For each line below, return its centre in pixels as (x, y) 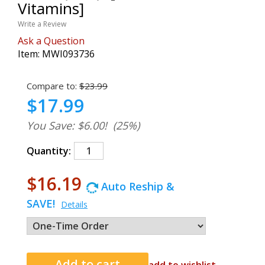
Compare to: (52, 86)
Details (74, 204)
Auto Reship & (136, 186)
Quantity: (49, 151)
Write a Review (42, 24)
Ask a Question (51, 41)
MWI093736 (68, 54)
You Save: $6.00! (67, 125)
